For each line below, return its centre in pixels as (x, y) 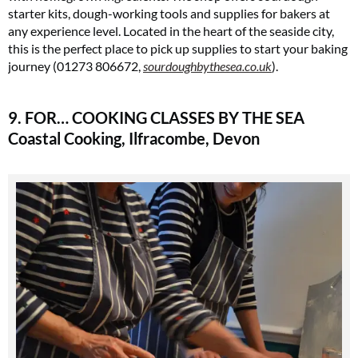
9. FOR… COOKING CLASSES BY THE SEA (156, 118)
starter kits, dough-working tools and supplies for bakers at (169, 14)
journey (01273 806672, (76, 66)
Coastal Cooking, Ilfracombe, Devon (134, 139)
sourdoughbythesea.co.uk (207, 66)
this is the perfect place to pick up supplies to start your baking (178, 49)
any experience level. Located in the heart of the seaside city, (171, 31)
